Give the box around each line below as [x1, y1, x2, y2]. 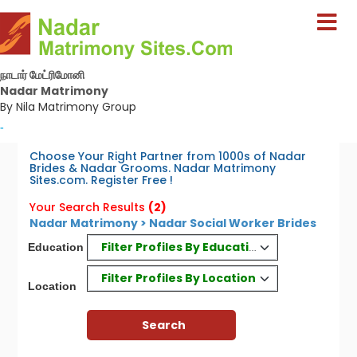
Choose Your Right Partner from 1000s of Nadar [29, 148, 307, 164]
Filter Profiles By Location [101, 269, 257, 286]
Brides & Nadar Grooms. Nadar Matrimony [29, 160, 277, 176]
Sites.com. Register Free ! [29, 172, 174, 188]
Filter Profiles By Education [100, 238, 265, 255]
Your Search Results [29, 199, 146, 215]
